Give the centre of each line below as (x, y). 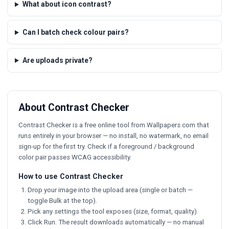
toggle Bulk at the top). (62, 201)
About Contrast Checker (74, 107)
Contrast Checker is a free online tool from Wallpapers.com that (114, 125)
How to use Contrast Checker (71, 177)
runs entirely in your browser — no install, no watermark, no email (113, 135)
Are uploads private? (57, 60)
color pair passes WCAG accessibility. (75, 157)
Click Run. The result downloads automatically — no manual (116, 222)
